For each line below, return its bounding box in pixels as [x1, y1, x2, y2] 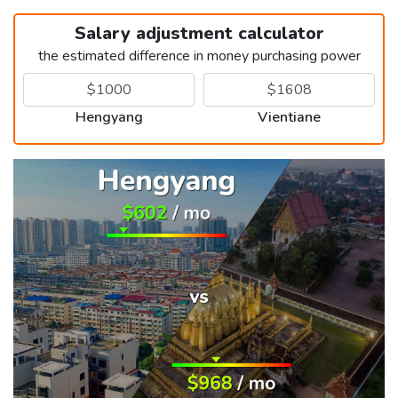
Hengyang [75, 107, 143, 127]
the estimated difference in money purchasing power [37, 45, 361, 66]
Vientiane [258, 107, 321, 127]
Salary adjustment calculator [74, 20, 324, 45]
